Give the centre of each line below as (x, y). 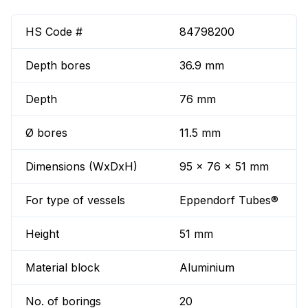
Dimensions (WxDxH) (81, 167)
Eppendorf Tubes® (229, 200)
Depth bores (58, 66)
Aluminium (207, 268)
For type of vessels (75, 200)
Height (42, 234)
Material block (63, 268)
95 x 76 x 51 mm (224, 167)
